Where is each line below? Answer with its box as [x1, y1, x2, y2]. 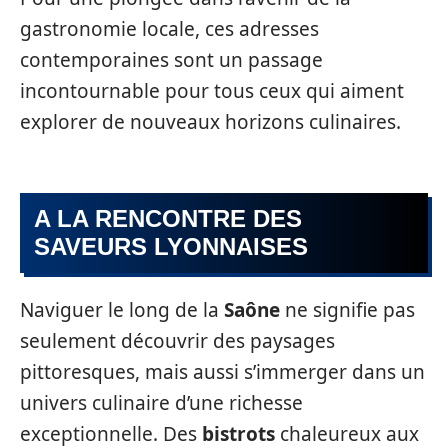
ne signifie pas [280, 297, 415, 324]
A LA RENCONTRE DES [34, 204, 302, 232]
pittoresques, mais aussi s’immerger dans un [20, 359, 425, 386]
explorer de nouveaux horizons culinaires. [20, 109, 401, 136]
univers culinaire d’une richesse [20, 390, 303, 417]
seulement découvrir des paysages [20, 328, 335, 355]
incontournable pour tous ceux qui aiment [20, 78, 404, 105]
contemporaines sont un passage [20, 47, 323, 74]
